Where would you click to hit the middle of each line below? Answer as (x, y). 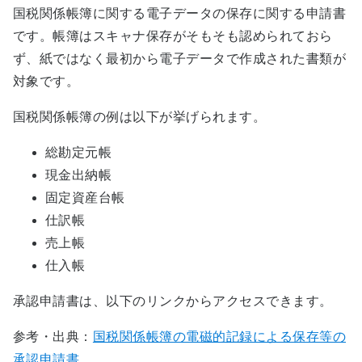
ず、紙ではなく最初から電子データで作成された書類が (179, 58)
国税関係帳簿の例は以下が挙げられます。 (140, 116)
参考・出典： (53, 336)
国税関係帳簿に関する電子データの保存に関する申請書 (179, 13)
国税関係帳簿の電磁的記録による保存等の (219, 336)
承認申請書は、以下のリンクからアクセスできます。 (173, 301)
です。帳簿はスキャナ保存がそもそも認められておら (173, 36)
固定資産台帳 (85, 197)
